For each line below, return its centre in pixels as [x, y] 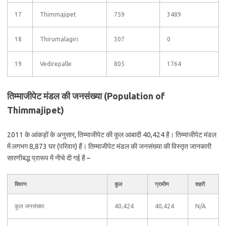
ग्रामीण [162, 184]
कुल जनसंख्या [30, 206]
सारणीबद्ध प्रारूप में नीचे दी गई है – [49, 158]
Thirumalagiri [59, 39]
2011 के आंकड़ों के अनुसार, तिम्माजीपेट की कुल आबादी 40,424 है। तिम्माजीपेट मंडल [112, 135]
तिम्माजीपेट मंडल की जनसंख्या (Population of [86, 96]
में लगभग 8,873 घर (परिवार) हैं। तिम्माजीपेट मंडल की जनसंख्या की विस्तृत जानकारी [109, 146]
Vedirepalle [56, 64]
